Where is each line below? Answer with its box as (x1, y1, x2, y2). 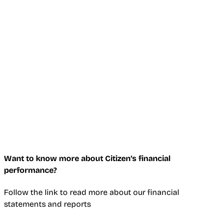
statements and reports (4, 199, 91, 209)
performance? (4, 165, 57, 175)
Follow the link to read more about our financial (4, 187, 179, 197)
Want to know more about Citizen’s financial (4, 153, 170, 163)
